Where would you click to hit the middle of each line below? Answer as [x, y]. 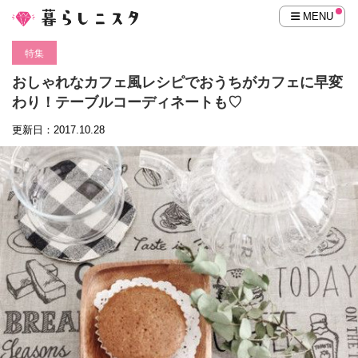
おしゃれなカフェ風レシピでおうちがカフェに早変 [177, 82]
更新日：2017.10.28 [58, 130]
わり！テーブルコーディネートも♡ [127, 102]
